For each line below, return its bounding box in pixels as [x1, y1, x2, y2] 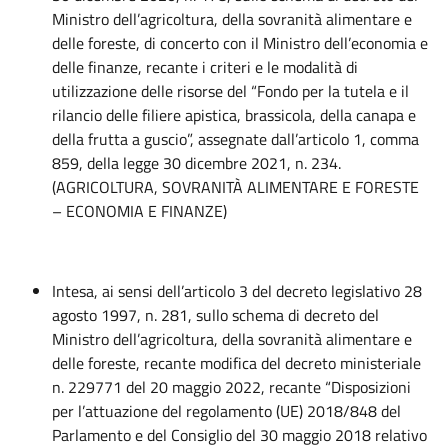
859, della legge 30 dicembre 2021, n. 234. [52, 151, 341, 175]
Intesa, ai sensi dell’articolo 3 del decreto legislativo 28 [52, 279, 422, 303]
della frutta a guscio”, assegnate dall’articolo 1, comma [52, 127, 419, 151]
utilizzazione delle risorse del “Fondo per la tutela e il [52, 79, 409, 103]
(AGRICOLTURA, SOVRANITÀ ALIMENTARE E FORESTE [52, 175, 419, 199]
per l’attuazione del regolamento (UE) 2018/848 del [52, 399, 401, 423]
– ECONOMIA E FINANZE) [52, 199, 227, 223]
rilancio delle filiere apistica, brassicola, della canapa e [52, 103, 416, 127]
